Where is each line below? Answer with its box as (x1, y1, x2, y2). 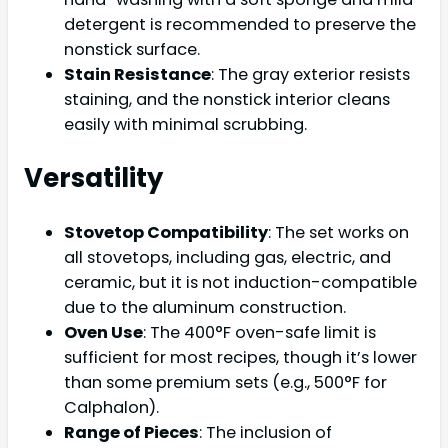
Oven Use (64, 320, 143, 344)
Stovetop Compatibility (64, 220, 268, 244)
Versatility (24, 159, 163, 196)
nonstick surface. (64, 37, 200, 61)
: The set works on (268, 220, 409, 244)
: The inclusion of (199, 420, 332, 444)
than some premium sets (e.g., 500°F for (64, 370, 387, 394)
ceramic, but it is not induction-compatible (64, 270, 417, 294)
